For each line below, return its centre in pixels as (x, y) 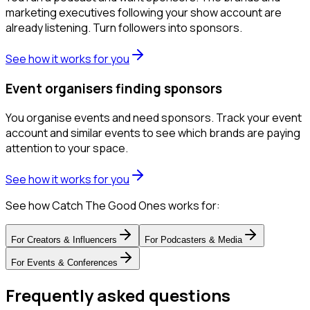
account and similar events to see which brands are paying (153, 133)
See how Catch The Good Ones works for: (113, 206)
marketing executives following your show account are (144, 12)
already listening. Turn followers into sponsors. (124, 28)
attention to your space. (67, 148)
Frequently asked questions (118, 295)
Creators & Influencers (72, 240)
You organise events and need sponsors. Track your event (154, 118)
